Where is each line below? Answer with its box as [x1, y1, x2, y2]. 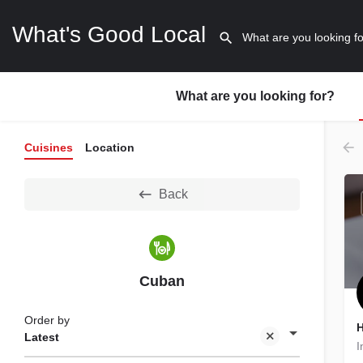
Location [85, 141, 135, 154]
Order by [24, 314, 70, 327]
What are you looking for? [176, 89, 335, 103]
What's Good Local [12, 21, 206, 47]
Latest [24, 331, 59, 344]
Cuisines [24, 141, 73, 154]
